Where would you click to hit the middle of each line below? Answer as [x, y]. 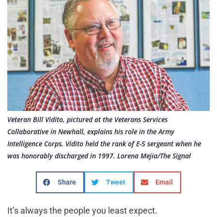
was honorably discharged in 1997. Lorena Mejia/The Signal [99, 155]
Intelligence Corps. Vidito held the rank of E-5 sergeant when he [104, 143]
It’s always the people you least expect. [83, 210]
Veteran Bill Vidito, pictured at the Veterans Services [87, 119]
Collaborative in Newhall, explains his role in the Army [91, 131]
